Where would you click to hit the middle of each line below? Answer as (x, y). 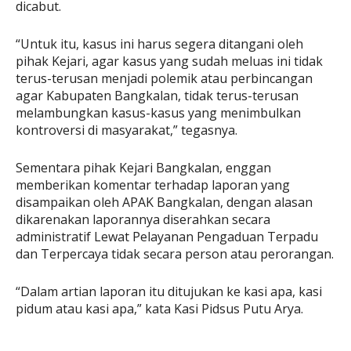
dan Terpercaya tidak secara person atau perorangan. (175, 254)
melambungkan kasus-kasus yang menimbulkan (158, 113)
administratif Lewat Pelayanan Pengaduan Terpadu (167, 237)
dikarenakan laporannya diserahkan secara (143, 220)
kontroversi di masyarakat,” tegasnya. (127, 130)
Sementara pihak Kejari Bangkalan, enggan (143, 168)
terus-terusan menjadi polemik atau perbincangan (164, 79)
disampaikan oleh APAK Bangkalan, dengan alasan (164, 203)
